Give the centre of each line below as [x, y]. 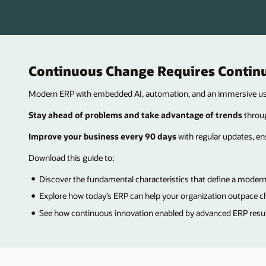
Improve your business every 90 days [102, 136]
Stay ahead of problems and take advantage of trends [135, 115]
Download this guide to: [71, 157]
